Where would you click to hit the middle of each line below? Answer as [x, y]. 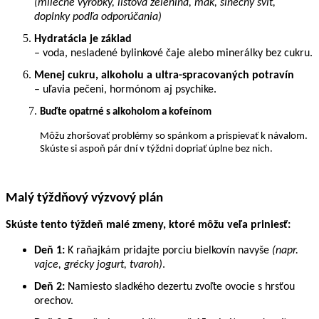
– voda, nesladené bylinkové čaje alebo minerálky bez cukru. [173, 53]
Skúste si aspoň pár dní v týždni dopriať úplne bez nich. [156, 149]
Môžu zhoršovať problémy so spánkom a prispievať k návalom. [174, 136]
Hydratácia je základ [83, 39]
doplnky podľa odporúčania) [98, 17]
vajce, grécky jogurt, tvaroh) [98, 265]
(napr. [285, 250]
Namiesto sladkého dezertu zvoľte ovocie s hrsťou [180, 287]
